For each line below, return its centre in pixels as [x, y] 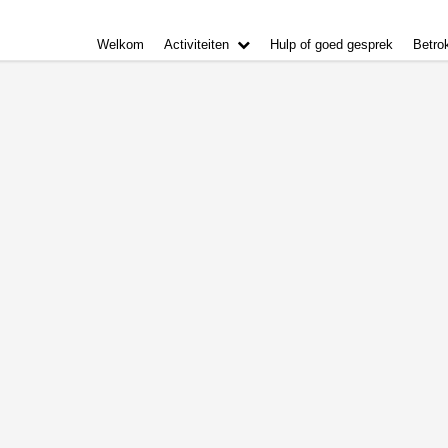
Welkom [120, 44]
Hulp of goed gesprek [331, 44]
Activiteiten [196, 44]
